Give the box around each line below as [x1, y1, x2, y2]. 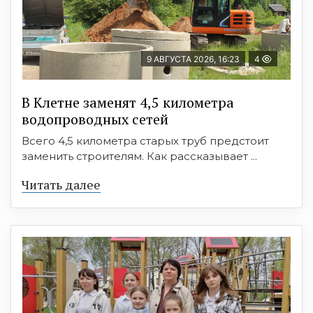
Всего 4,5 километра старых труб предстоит [22, 133, 269, 147]
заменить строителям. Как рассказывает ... [22, 149, 257, 163]
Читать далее [22, 175, 101, 193]
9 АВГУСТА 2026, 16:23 [147, 53, 240, 64]
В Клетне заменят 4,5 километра [22, 92, 234, 112]
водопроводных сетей [22, 109, 168, 129]
